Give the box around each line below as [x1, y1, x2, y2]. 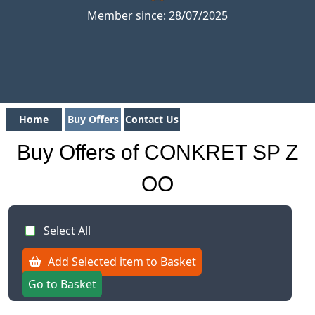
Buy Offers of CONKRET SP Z [17, 141, 298, 164]
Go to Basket [28, 276, 96, 292]
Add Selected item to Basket [42, 254, 196, 269]
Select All [44, 223, 91, 238]
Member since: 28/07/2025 [87, 8, 228, 23]
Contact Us [125, 112, 179, 126]
